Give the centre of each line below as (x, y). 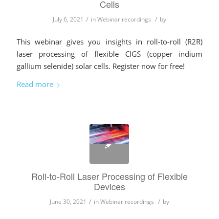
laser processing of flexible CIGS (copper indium (109, 54)
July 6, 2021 (68, 19)
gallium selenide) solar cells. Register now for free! (100, 66)
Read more (35, 84)
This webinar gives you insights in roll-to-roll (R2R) (109, 41)
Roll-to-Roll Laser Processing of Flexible (109, 176)
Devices (109, 186)
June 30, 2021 (68, 201)
